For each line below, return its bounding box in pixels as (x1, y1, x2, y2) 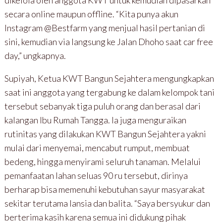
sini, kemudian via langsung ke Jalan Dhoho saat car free (4, 36, 213, 47)
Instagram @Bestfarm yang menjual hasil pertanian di (4, 22, 205, 33)
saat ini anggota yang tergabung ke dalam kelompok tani (4, 86, 215, 98)
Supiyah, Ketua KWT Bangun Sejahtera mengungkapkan (4, 72, 214, 84)
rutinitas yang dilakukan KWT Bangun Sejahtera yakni (4, 128, 206, 139)
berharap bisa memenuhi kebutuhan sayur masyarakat (4, 183, 205, 195)
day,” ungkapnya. (4, 50, 66, 61)
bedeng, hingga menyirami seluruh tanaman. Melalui (4, 156, 201, 167)
